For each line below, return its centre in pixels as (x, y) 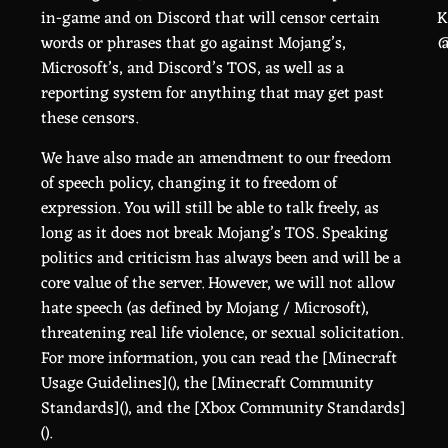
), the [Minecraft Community (272, 384)
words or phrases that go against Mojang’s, (193, 44)
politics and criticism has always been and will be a (220, 259)
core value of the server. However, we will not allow (217, 284)
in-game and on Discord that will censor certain (210, 19)
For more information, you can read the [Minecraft (218, 359)
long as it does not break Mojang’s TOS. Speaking (214, 234)
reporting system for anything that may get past (212, 94)
